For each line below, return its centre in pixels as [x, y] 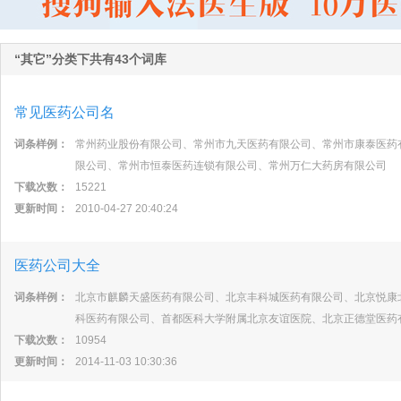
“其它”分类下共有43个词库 [90, 59]
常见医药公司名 [64, 112]
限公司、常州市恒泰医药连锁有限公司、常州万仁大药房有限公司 [231, 166]
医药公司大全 [57, 265]
